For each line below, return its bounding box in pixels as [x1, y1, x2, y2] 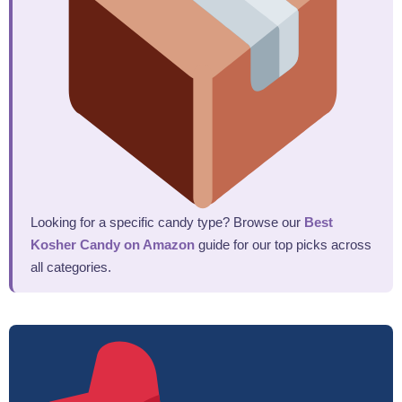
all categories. [31, 258, 111, 275]
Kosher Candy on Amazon [31, 236, 195, 252]
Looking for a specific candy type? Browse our [31, 214, 304, 230]
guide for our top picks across [195, 236, 371, 252]
